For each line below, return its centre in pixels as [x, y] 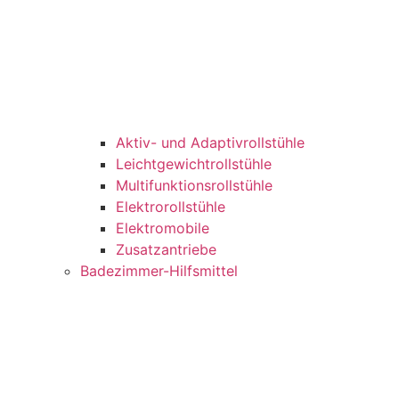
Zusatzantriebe [166, 250]
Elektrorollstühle [171, 207]
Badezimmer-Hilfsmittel [159, 271]
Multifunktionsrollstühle [194, 186]
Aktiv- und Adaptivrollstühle [210, 143]
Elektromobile [163, 228]
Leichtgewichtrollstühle [194, 164]
